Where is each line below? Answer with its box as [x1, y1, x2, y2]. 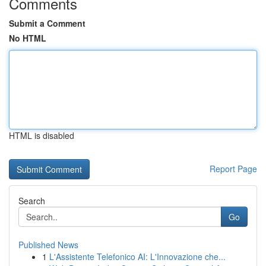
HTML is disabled [9, 129, 74, 141]
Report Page [210, 163, 257, 175]
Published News [18, 239, 78, 251]
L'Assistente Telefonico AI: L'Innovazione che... [49, 251, 226, 262]
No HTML [9, 32, 46, 44]
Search [18, 195, 45, 207]
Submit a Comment [9, 17, 85, 29]
